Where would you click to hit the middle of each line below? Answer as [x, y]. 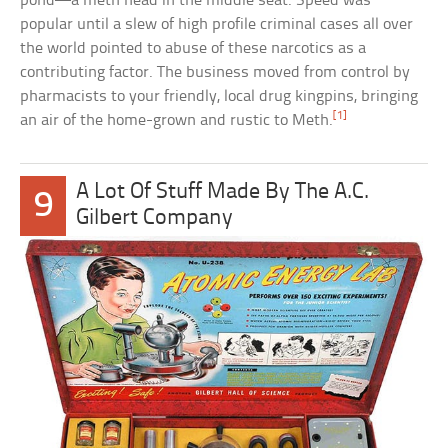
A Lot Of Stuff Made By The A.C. [223, 192]
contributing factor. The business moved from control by [215, 72]
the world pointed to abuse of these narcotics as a [193, 48]
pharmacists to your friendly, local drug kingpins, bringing [219, 96]
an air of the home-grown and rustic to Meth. [177, 120]
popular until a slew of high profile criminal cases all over [217, 24]
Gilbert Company [155, 218]
